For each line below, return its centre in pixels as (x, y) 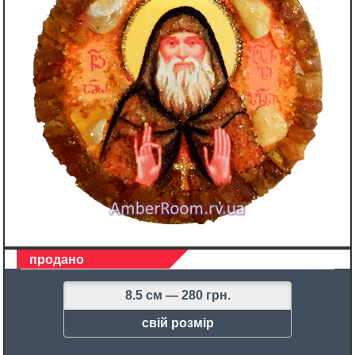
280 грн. (206, 296)
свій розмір (177, 323)
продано (57, 260)
